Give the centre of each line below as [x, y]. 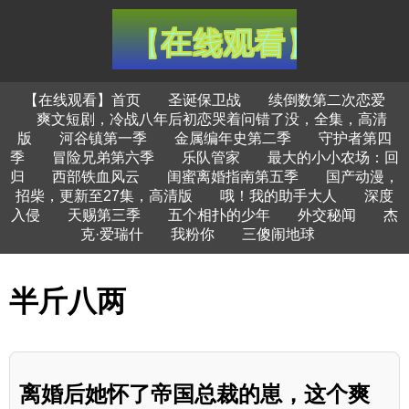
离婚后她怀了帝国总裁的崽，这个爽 [194, 393]
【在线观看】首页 [82, 100]
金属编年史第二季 [233, 138]
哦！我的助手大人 [278, 196]
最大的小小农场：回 [333, 157]
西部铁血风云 [96, 177]
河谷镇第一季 [103, 138]
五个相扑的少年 [219, 215]
